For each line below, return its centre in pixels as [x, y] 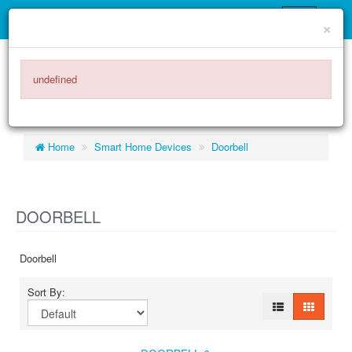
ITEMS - [95, 62]
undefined [55, 79]
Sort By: [49, 292]
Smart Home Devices [143, 147]
